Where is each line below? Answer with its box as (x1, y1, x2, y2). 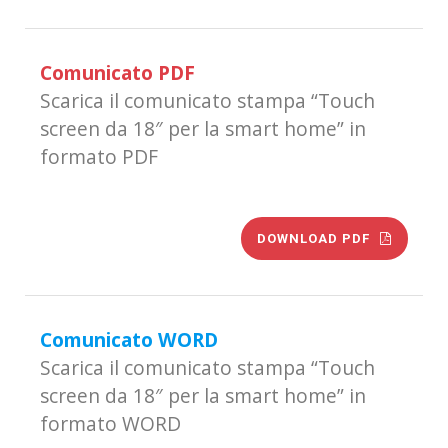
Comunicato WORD (40, 326, 218, 354)
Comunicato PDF (40, 59, 195, 87)
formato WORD (40, 410, 181, 438)
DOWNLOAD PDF (257, 231, 370, 247)
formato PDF (40, 143, 158, 171)
